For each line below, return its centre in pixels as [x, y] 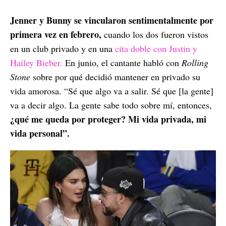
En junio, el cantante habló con [123, 63]
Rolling [195, 63]
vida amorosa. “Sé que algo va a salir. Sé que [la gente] [112, 91]
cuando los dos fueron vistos [156, 35]
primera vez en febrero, [57, 35]
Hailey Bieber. [36, 63]
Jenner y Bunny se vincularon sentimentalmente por [112, 20]
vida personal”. [40, 133]
